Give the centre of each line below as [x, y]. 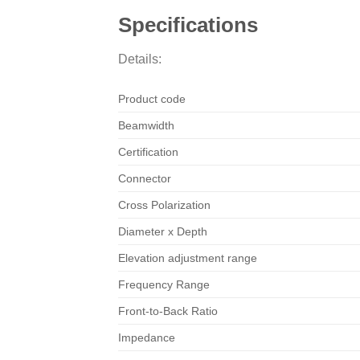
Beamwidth [146, 125]
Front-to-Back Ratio [168, 311]
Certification [148, 151]
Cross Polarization [164, 205]
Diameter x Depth [163, 231]
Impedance [147, 337]
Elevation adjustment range [188, 258]
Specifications [188, 25]
